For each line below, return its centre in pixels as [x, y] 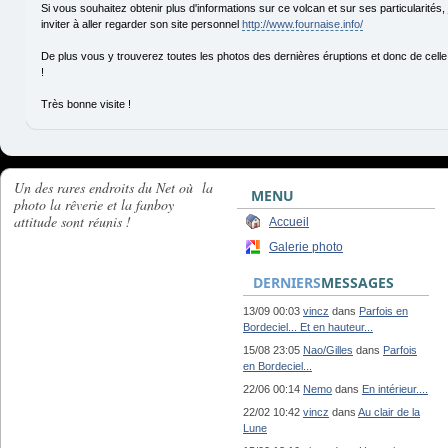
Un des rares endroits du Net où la [113, 187]
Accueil [289, 222]
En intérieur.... [395, 389]
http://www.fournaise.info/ [302, 24]
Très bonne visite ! [85, 104]
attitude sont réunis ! [72, 221]
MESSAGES [357, 282]
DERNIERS [287, 282]
